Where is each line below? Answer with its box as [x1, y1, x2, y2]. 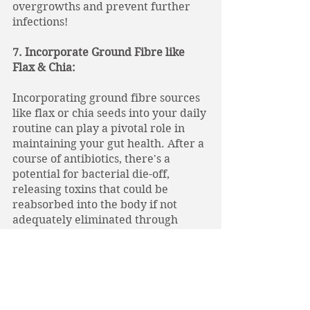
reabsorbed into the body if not [12, 198, 180, 211]
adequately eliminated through [12, 213, 181, 226]
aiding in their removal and [12, 259, 161, 272]
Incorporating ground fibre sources [12, 91, 203, 104]
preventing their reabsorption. [12, 274, 179, 287]
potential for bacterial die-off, [12, 167, 172, 181]
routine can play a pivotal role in [12, 122, 188, 135]
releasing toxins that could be [12, 183, 171, 196]
